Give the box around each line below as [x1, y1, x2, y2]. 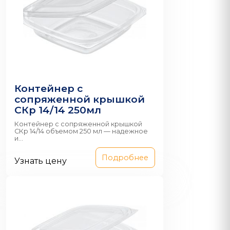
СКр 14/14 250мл [14, 104, 101, 117]
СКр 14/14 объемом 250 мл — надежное [14, 127, 148, 135]
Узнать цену [14, 156, 67, 166]
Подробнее [102, 152, 149, 162]
